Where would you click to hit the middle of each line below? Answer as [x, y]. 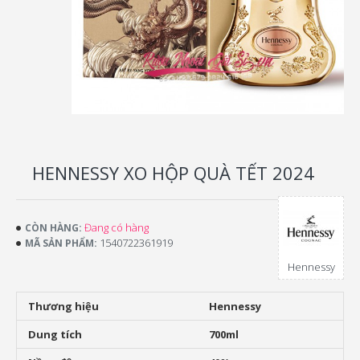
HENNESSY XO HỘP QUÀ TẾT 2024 [173, 173]
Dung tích [55, 334]
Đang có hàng [117, 227]
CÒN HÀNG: [53, 227]
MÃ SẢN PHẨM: [61, 243]
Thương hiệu [63, 306]
